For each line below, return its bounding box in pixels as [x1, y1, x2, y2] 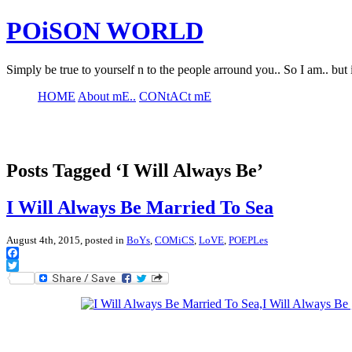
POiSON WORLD [6, 16, 203, 46]
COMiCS [155, 233, 194, 246]
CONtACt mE [139, 89, 211, 103]
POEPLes [229, 233, 268, 246]
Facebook [6, 258, 55, 272]
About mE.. [78, 89, 136, 103]
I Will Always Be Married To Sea [6, 196, 273, 218]
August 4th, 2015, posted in [6, 233, 126, 246]
